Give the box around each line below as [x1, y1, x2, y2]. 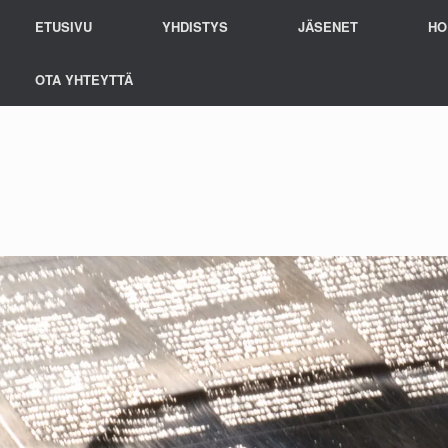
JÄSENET [298, 17, 359, 36]
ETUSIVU [35, 17, 93, 36]
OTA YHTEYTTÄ [35, 70, 134, 89]
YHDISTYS [162, 17, 229, 36]
